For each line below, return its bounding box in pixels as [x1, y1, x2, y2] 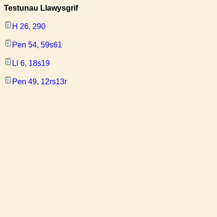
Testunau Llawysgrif [4, 4, 78, 12]
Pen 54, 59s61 [12, 41, 62, 49]
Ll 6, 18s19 [12, 59, 50, 67]
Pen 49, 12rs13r [12, 77, 67, 86]
